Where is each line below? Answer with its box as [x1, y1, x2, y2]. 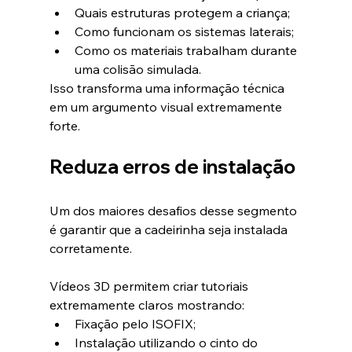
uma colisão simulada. [74, 61, 201, 78]
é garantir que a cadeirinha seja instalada [49, 222, 291, 238]
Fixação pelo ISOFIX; [74, 316, 196, 332]
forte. [49, 118, 80, 134]
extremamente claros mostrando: [49, 297, 244, 313]
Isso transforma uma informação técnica [49, 80, 288, 97]
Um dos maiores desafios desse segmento [49, 203, 300, 219]
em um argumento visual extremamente [49, 99, 285, 115]
